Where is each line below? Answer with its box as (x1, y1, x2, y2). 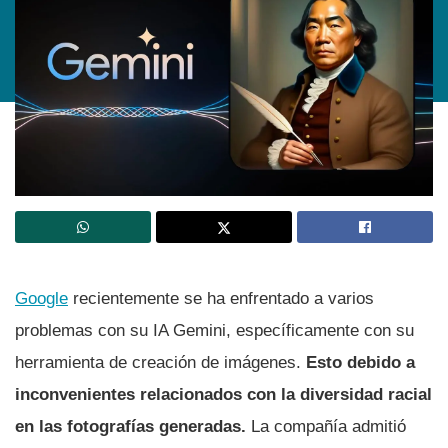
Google (15, 288, 68, 308)
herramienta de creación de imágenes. (15, 352, 306, 372)
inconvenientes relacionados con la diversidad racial (15, 384, 432, 404)
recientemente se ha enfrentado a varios (68, 288, 374, 308)
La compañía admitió (251, 416, 406, 436)
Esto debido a (306, 352, 415, 372)
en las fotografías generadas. (15, 416, 251, 436)
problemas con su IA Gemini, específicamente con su (15, 320, 414, 340)
